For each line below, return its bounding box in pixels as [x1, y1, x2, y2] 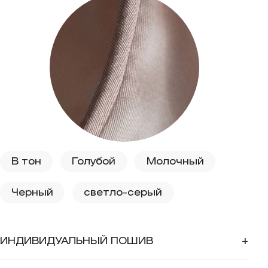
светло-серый [84, 187, 163, 198]
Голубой [72, 156, 116, 167]
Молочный [146, 156, 204, 167]
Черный [11, 187, 54, 198]
